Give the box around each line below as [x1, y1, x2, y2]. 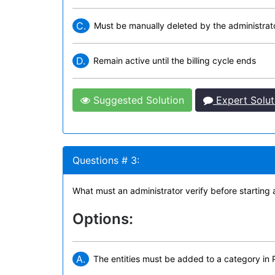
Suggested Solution [90, 94, 184, 106]
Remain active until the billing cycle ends [93, 55, 256, 66]
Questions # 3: [72, 154, 139, 166]
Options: [72, 210, 133, 228]
